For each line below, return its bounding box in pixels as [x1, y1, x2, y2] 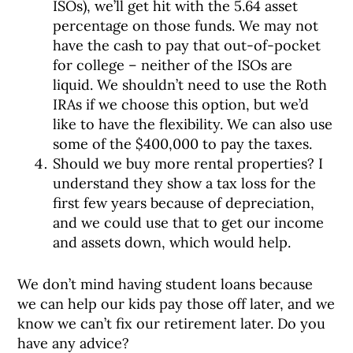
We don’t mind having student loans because [17, 275, 314, 293]
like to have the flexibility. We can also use [53, 115, 333, 133]
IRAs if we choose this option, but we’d [53, 95, 310, 113]
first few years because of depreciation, [53, 194, 315, 212]
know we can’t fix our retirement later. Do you [17, 314, 326, 333]
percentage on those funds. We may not [53, 17, 319, 35]
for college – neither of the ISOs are [53, 56, 293, 74]
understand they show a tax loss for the [53, 174, 317, 192]
